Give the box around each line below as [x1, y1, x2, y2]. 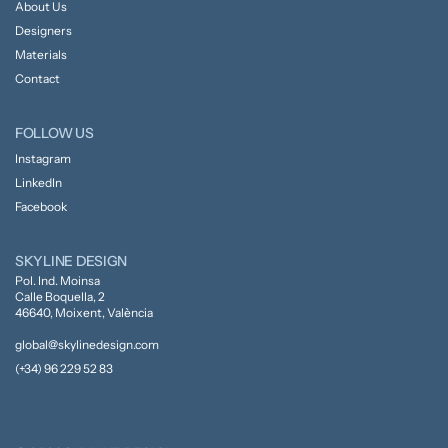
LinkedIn [14, 174, 62, 190]
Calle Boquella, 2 [14, 288, 105, 304]
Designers [14, 22, 72, 38]
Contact [14, 70, 60, 86]
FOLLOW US [14, 123, 94, 142]
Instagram [14, 150, 71, 166]
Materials [14, 46, 67, 62]
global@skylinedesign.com [14, 336, 159, 352]
